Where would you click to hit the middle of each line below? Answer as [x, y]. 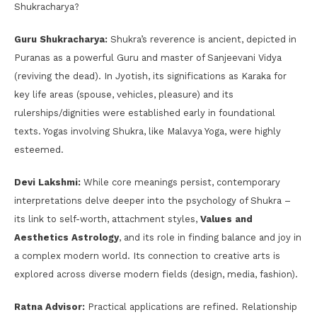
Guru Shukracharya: [61, 39]
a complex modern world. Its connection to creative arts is [147, 255]
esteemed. [39, 149]
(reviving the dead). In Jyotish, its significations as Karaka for [150, 76]
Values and [226, 219]
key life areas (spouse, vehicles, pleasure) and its [124, 94]
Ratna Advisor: [50, 306]
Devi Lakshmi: [47, 182]
